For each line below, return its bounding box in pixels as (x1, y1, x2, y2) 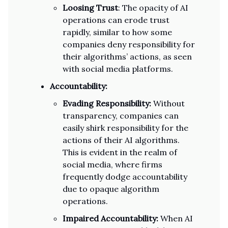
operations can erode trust (63, 15, 169, 25)
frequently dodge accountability (63, 172, 187, 182)
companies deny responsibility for (63, 39, 195, 49)
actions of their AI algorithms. (63, 135, 180, 145)
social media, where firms (63, 159, 162, 169)
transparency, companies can (63, 110, 179, 121)
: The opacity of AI (118, 3, 188, 13)
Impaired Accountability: (63, 213, 158, 223)
